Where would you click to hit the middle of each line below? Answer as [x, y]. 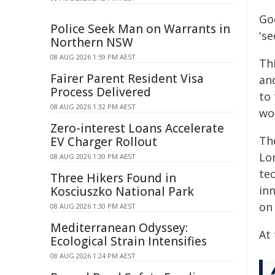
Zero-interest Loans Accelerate [137, 128]
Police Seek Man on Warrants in [140, 29]
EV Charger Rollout [104, 142]
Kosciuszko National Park [122, 192]
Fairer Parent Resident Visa [127, 79]
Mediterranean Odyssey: [119, 228]
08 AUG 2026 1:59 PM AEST [93, 57]
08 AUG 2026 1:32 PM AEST [93, 107]
